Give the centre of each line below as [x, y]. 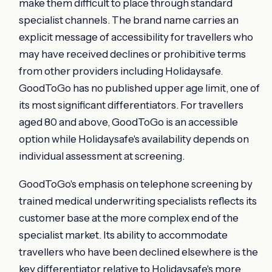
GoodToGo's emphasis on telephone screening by [136, 184]
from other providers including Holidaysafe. [121, 71]
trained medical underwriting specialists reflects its [138, 201]
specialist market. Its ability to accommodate [123, 235]
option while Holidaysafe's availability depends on [134, 139]
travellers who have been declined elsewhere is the [138, 252]
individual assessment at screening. [102, 156]
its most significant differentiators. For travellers [131, 105]
